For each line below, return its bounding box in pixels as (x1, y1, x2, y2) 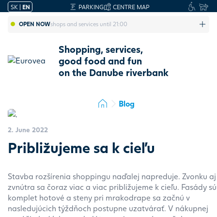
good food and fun (58, 55, 142, 66)
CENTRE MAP (113, 3, 150, 11)
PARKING (78, 3, 104, 11)
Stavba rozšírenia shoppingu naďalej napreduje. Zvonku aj (7, 171, 216, 181)
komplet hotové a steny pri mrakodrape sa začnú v (7, 192, 190, 202)
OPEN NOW (18, 20, 50, 28)
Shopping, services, (58, 43, 143, 55)
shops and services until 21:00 (50, 20, 127, 28)
